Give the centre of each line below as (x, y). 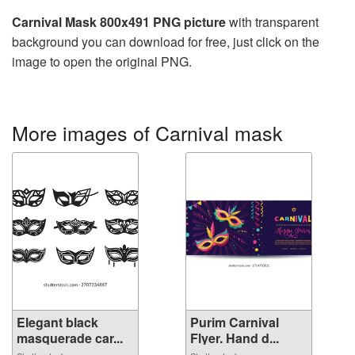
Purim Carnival (235, 322)
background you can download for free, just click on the (166, 41)
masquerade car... (70, 338)
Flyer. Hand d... (235, 338)
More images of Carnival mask (147, 132)
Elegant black (57, 322)
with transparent (272, 21)
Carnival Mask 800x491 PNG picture (119, 21)
